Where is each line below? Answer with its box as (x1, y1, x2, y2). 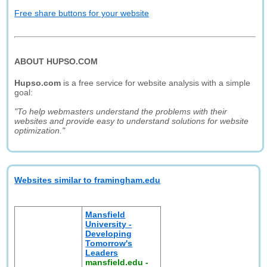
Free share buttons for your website (14, 8, 150, 18)
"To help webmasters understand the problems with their (14, 107, 228, 116)
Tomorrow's (85, 238, 133, 248)
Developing (85, 229, 132, 238)
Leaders (85, 248, 119, 257)
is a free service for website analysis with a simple (61, 78, 251, 88)
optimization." (14, 126, 66, 135)
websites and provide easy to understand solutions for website (14, 116, 249, 126)
